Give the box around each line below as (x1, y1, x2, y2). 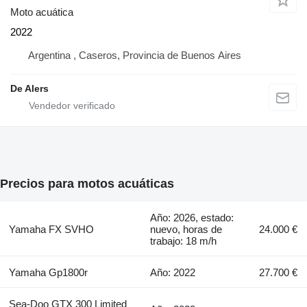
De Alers (10, 82, 49, 94)
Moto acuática (10, 5, 73, 18)
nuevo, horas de (150, 223, 223, 236)
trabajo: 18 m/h (150, 235, 217, 247)
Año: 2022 (150, 267, 196, 279)
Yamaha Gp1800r (8, 267, 88, 279)
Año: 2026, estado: (150, 212, 234, 224)
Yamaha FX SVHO (8, 223, 94, 236)
